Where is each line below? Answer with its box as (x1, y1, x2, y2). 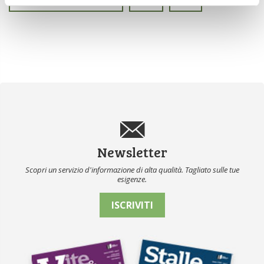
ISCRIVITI (111, 199, 153, 212)
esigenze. (117, 174, 147, 185)
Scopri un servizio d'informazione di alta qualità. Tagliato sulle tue (25, 164, 239, 176)
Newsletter (97, 143, 167, 161)
